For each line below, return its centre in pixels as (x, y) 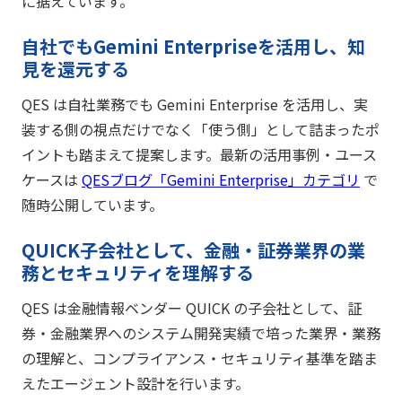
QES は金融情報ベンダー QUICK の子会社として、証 (192, 307)
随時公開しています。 (92, 204)
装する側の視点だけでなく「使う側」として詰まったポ (201, 129)
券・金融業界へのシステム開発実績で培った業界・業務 (201, 332)
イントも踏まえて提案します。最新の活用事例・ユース (199, 154)
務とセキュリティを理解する (138, 272)
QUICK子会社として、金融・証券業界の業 (193, 249)
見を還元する (75, 68)
